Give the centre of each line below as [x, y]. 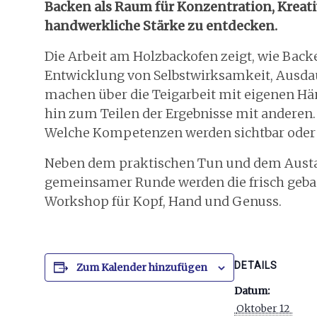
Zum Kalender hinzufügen [142, 267]
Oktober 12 [264, 309]
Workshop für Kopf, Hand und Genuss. [163, 201]
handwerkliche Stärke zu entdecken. [161, 26]
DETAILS [256, 265]
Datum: [252, 291]
